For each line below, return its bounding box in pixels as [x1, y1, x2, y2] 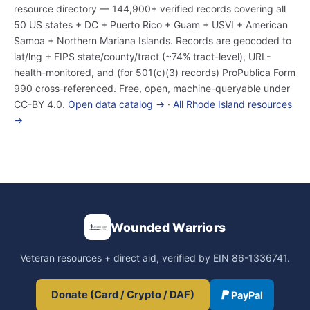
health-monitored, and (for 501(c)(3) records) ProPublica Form [14, 66, 295, 78]
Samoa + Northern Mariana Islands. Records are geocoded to [14, 35, 291, 46]
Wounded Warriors [111, 219, 226, 235]
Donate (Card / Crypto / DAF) [51, 289, 194, 301]
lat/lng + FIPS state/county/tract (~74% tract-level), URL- [14, 51, 271, 62]
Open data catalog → [68, 98, 165, 110]
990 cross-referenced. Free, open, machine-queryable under [14, 82, 290, 94]
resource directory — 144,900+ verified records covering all [14, 3, 286, 15]
